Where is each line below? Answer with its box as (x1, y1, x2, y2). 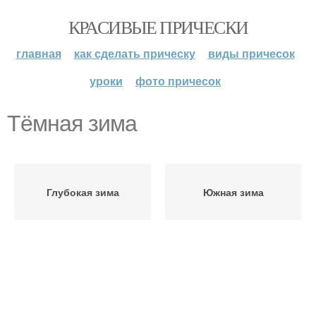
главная (16, 45, 61, 61)
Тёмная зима (7, 111, 137, 136)
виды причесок (207, 45, 295, 61)
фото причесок (135, 73, 221, 89)
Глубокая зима (46, 185, 119, 199)
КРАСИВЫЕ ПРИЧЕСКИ (68, 15, 248, 39)
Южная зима (203, 185, 264, 199)
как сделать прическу (73, 45, 195, 61)
